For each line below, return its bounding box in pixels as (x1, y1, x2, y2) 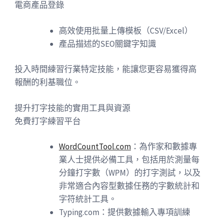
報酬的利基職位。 (15, 77, 81, 88)
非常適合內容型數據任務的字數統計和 (59, 181, 200, 191)
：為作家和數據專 (131, 141, 197, 152)
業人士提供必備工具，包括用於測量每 (59, 154, 200, 165)
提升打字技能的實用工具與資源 (15, 102, 130, 113)
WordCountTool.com (59, 141, 131, 152)
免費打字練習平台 (15, 115, 81, 127)
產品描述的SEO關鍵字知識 (59, 38, 156, 49)
